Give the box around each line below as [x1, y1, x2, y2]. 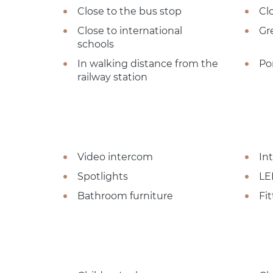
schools [77, 38, 114, 50]
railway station [77, 71, 147, 83]
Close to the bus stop [77, 5, 182, 17]
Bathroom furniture [77, 190, 173, 202]
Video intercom [77, 151, 153, 163]
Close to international [77, 24, 182, 37]
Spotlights [77, 170, 128, 182]
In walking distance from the [77, 57, 218, 69]
